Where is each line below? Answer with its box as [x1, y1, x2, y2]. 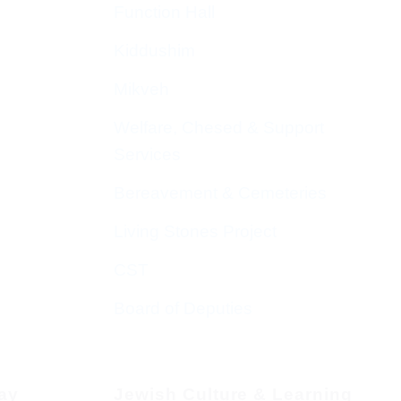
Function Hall [114, 3, 215, 22]
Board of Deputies [114, 299, 252, 319]
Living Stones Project [114, 222, 277, 242]
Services [114, 145, 181, 165]
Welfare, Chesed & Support [114, 118, 324, 138]
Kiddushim [114, 41, 195, 61]
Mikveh [114, 80, 169, 99]
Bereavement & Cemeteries [114, 183, 327, 203]
